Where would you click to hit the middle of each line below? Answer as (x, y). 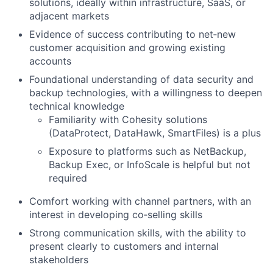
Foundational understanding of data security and (141, 79)
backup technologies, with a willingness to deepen (146, 93)
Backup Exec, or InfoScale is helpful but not (150, 165)
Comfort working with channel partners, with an (140, 201)
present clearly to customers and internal (124, 246)
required (68, 178)
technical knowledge (77, 106)
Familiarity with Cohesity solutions (128, 119)
